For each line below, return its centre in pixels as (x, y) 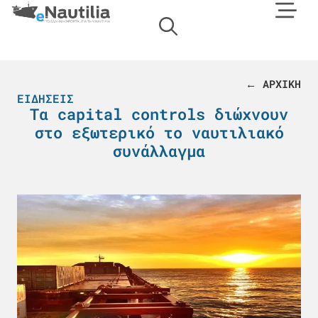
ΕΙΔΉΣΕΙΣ (45, 98)
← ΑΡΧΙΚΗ (273, 84)
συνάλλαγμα (159, 151)
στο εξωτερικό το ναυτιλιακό (159, 132)
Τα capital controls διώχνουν (159, 114)
